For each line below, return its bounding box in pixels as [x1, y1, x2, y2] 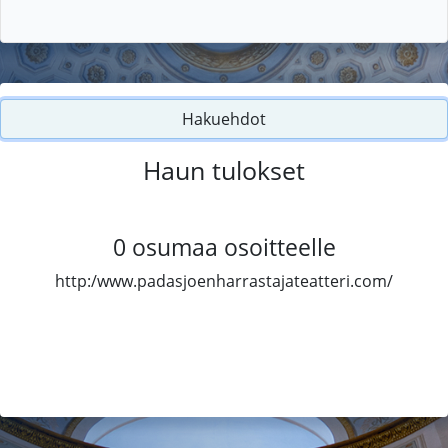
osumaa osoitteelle [131, 230, 336, 263]
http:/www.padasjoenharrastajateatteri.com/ [55, 269, 393, 292]
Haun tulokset [143, 152, 305, 187]
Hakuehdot [182, 107, 266, 130]
